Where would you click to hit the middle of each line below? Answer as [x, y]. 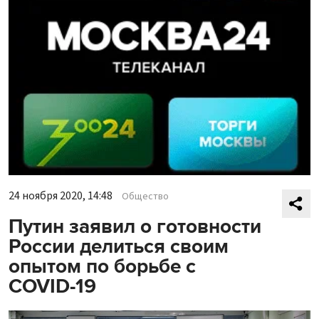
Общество [145, 197]
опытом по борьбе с [102, 267]
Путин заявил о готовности [135, 227]
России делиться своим [119, 247]
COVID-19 [52, 287]
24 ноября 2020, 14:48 [61, 196]
